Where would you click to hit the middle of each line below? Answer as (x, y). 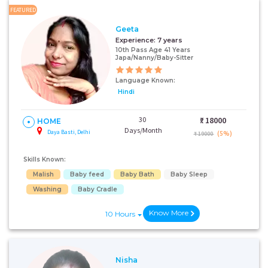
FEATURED (23, 10)
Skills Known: (45, 159)
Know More (169, 213)
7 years (170, 40)
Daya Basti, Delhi (69, 132)
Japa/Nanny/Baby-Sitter (154, 57)
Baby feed (87, 174)
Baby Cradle (98, 189)
